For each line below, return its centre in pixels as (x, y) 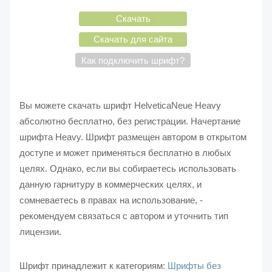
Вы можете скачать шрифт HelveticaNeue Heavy (120, 105)
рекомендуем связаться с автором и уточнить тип (124, 216)
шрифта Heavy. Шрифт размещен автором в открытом (133, 137)
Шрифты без (194, 265)
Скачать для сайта (133, 39)
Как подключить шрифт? (133, 60)
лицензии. (40, 231)
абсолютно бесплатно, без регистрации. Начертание (130, 121)
